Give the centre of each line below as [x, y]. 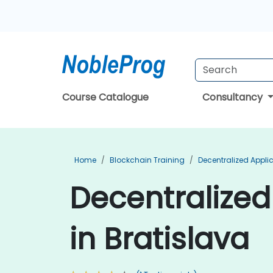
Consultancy [233, 97]
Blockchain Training [147, 160]
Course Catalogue [105, 97]
